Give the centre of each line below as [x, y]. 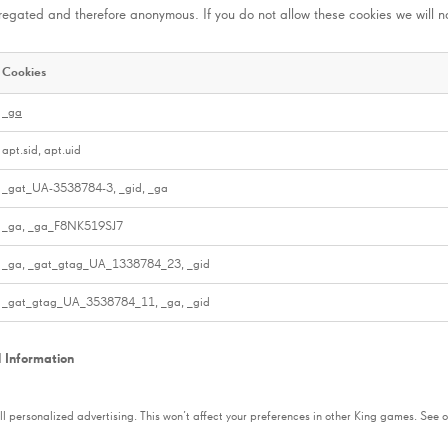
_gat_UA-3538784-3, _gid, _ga [85, 188]
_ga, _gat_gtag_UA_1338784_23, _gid [106, 264]
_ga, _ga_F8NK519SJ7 [62, 226]
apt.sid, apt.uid [41, 150]
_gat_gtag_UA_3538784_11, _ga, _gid [106, 302]
